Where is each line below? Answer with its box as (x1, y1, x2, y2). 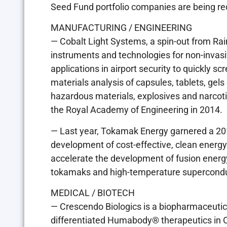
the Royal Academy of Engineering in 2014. (51, 104, 222, 116)
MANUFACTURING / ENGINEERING (51, 22, 192, 33)
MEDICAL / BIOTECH (51, 187, 135, 199)
